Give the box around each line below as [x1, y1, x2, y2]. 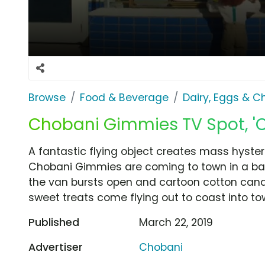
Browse [28, 90, 66, 105]
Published [28, 215, 79, 230]
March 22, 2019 [139, 215, 214, 230]
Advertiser [28, 240, 83, 254]
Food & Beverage [80, 90, 169, 105]
